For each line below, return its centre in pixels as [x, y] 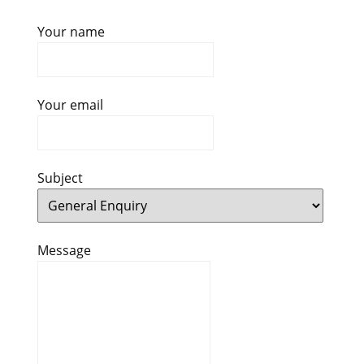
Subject [60, 178]
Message [64, 251]
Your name [71, 32]
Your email [70, 105]
